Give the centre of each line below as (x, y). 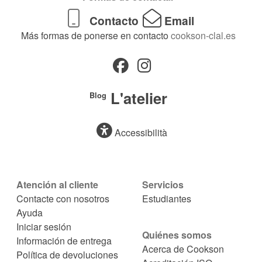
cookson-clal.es (202, 35)
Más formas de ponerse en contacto (95, 35)
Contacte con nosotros (63, 199)
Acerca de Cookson (183, 249)
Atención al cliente (57, 185)
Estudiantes (166, 199)
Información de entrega (64, 241)
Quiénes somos (177, 235)
